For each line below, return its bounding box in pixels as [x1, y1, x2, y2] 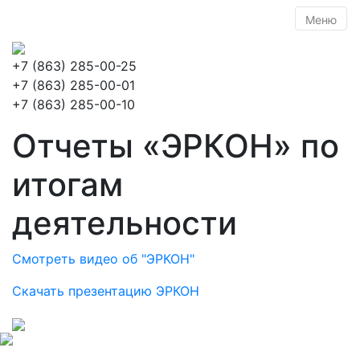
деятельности [12, 203, 237, 243]
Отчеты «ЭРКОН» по [12, 126, 339, 166]
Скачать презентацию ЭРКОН [12, 283, 199, 299]
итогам [12, 165, 123, 204]
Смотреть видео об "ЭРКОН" [12, 251, 194, 267]
